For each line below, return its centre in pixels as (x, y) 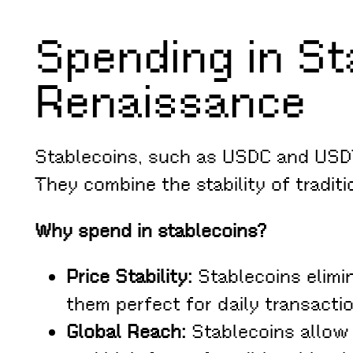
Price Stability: (129, 277)
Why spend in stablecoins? (151, 230)
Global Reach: (126, 332)
